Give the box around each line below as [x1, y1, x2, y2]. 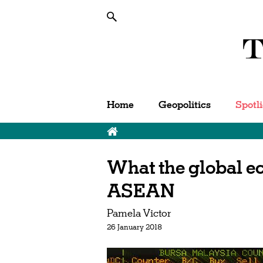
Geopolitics [159, 98, 211, 111]
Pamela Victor [107, 206, 171, 220]
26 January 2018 [107, 222, 162, 232]
